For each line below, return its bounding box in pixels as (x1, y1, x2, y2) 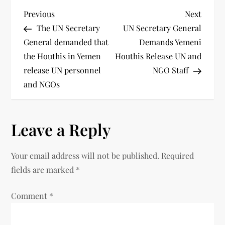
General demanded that (24, 36, 109, 47)
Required (161, 150, 194, 161)
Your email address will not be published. (11, 150, 160, 161)
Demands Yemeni (139, 36, 201, 47)
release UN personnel (24, 64, 101, 75)
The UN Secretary (37, 22, 100, 33)
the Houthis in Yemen (24, 50, 101, 61)
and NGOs (24, 78, 60, 89)
